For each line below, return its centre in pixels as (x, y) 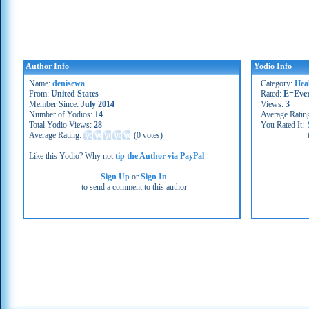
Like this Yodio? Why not (72, 156)
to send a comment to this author (134, 187)
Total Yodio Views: (61, 125)
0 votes (148, 135)
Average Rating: (56, 135)
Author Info (47, 66)
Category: (278, 83)
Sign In (154, 177)
